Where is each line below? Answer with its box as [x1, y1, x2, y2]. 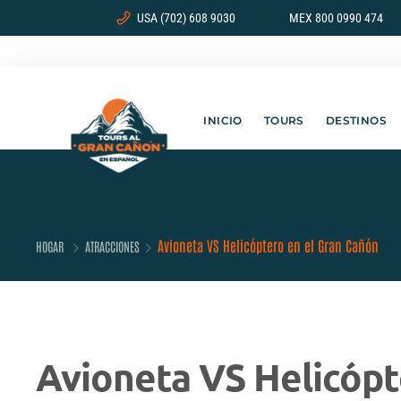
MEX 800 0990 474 [288, 11, 383, 25]
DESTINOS [325, 113, 388, 127]
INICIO [203, 113, 243, 127]
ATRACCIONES [85, 238, 140, 254]
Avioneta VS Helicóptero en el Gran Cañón [158, 236, 379, 254]
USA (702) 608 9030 [136, 11, 235, 25]
